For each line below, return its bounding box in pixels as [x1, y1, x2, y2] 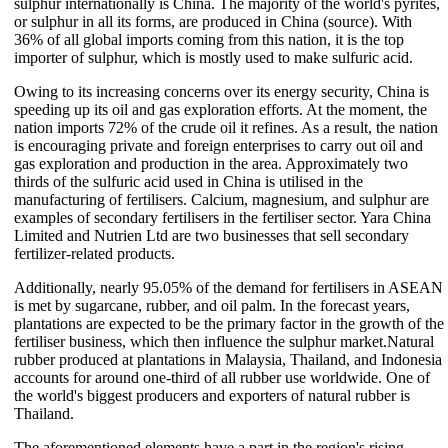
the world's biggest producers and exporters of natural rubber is [14, 386, 410, 404]
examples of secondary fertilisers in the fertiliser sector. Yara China [14, 208, 431, 226]
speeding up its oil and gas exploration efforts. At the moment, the [14, 100, 427, 118]
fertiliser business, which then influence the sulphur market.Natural [14, 332, 434, 350]
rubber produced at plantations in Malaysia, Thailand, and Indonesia [14, 350, 442, 368]
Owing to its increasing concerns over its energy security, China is [14, 82, 429, 100]
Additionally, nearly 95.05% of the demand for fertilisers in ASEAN [14, 278, 443, 296]
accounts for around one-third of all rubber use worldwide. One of [14, 368, 430, 386]
